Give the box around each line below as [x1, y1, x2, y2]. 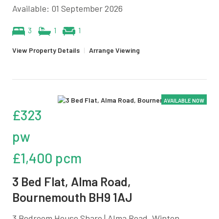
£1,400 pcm [12, 149, 82, 166]
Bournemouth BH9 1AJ [12, 189, 132, 204]
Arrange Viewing [89, 45, 140, 54]
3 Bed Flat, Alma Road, [12, 174, 131, 189]
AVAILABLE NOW [164, 97, 204, 104]
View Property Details [12, 45, 80, 54]
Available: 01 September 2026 [12, 2, 123, 14]
